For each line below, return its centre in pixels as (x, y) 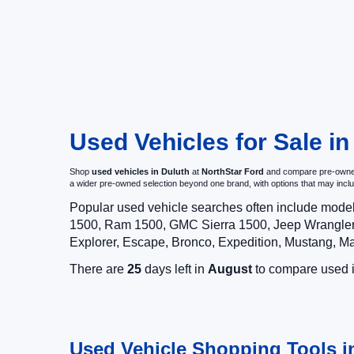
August (230, 269)
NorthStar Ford (233, 171)
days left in (175, 269)
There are (98, 269)
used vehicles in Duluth (141, 171)
